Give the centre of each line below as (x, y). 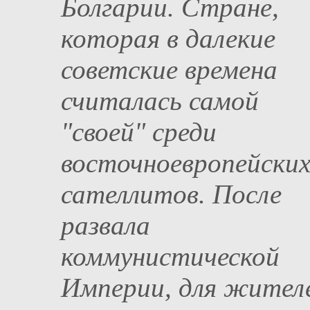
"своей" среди (139, 132)
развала (106, 226)
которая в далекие (168, 39)
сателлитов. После (171, 194)
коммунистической (170, 257)
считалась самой (160, 101)
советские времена (169, 70)
